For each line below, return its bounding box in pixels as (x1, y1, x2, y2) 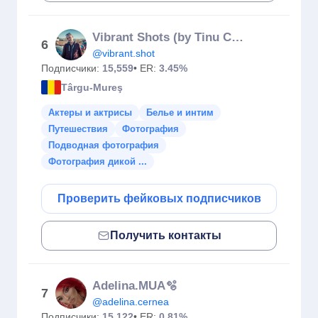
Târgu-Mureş (61, 81, 123, 93)
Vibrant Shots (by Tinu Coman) (231, 31, 243, 44)
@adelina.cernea (92, 296, 169, 307)
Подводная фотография (48, 140, 159, 150)
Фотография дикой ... (48, 156, 147, 167)
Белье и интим (146, 107, 214, 118)
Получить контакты (109, 229, 221, 241)
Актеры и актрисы (48, 107, 132, 118)
